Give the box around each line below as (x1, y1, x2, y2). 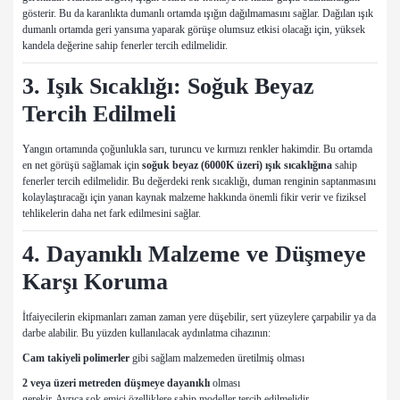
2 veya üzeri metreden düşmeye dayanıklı (22, 377, 210, 390)
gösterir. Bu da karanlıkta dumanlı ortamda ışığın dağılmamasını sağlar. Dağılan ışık (22, 7, 373, 21)
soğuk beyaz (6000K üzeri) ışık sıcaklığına (142, 159, 332, 172)
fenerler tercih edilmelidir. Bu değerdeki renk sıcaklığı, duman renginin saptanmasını (22, 175, 376, 188)
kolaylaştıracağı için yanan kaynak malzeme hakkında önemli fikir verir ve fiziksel (22, 191, 366, 204)
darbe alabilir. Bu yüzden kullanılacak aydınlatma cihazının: (22, 327, 271, 340)
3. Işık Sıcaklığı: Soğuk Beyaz (22, 73, 314, 100)
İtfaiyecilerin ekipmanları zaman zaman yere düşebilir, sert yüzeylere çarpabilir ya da (22, 311, 376, 324)
